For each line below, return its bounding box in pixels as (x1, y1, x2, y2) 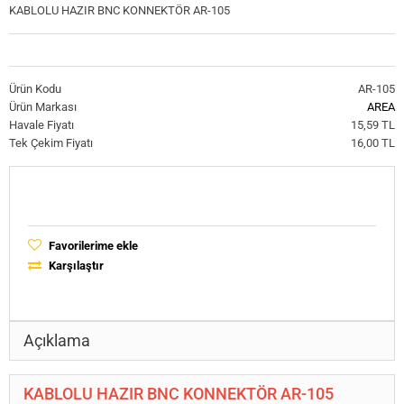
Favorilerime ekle (46, 238, 138, 252)
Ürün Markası (9, 99, 77, 114)
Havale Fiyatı (9, 117, 74, 132)
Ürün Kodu (9, 81, 61, 96)
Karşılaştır (46, 258, 104, 272)
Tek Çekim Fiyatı (9, 135, 93, 150)
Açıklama (23, 330, 90, 350)
